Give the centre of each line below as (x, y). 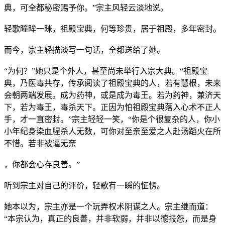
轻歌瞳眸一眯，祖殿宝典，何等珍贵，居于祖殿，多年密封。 (113, 29)
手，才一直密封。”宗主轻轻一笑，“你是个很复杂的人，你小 (112, 119)
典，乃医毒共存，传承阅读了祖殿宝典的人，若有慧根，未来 (113, 83)
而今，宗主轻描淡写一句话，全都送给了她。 (84, 50)
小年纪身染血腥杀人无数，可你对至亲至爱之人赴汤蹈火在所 (113, 131)
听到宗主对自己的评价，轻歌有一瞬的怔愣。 (84, 185)
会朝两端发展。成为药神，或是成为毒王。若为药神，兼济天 (113, 95)
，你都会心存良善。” (42, 164)
